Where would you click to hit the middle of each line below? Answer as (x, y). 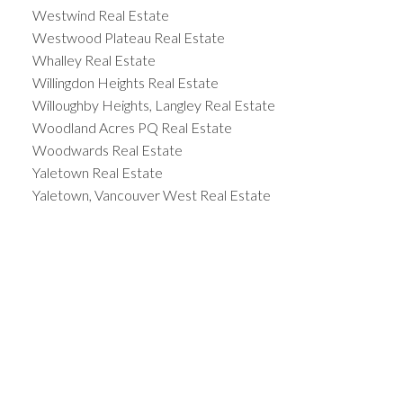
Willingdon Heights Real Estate (125, 83)
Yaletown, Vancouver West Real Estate (151, 195)
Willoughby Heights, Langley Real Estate (153, 105)
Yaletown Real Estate (97, 173)
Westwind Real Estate (100, 15)
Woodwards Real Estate (107, 150)
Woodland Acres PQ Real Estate (132, 128)
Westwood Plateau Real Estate (128, 38)
